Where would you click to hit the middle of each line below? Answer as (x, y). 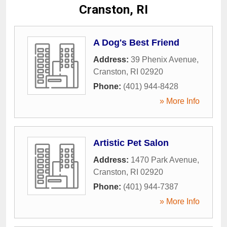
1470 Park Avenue (164, 160)
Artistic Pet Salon (131, 143)
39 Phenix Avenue (164, 59)
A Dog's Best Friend (136, 42)
